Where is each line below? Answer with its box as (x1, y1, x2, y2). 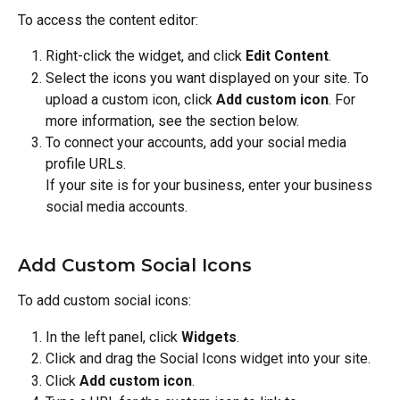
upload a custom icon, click (46, 90, 216, 108)
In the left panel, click (46, 328, 181, 346)
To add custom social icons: (18, 292, 191, 310)
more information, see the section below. (46, 112, 299, 129)
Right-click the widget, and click (46, 47, 246, 65)
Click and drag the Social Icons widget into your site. (46, 350, 371, 368)
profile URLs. (46, 154, 126, 172)
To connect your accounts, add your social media (46, 133, 350, 151)
